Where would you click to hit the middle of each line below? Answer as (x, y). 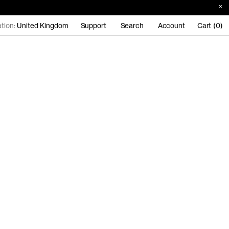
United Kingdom (43, 25)
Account (171, 25)
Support (93, 25)
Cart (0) (210, 25)
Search (132, 25)
